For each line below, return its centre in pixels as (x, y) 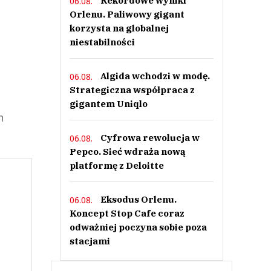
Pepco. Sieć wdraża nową (127, 152)
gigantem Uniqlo (108, 104)
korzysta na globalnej (119, 28)
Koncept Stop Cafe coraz (127, 213)
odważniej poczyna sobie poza (138, 227)
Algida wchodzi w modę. (155, 76)
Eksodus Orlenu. (138, 199)
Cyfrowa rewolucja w (150, 138)
